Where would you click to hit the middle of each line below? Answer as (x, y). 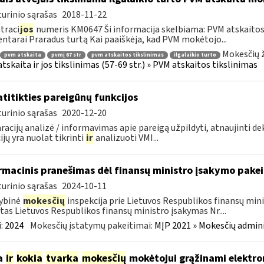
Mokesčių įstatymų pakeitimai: (92, 226)
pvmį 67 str (66, 55)
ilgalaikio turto (195, 55)
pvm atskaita (22, 55)
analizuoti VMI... (126, 138)
